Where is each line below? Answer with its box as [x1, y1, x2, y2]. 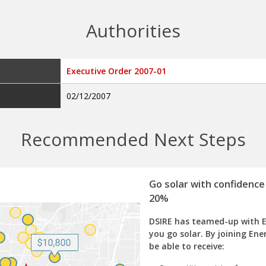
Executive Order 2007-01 [66, 65, 167, 77]
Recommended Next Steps [20, 126, 246, 151]
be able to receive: [149, 240, 224, 252]
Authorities [85, 18, 180, 43]
